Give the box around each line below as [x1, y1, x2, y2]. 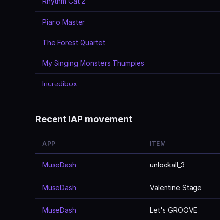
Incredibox [42, 80, 77, 88]
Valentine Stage [150, 183, 202, 192]
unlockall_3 [150, 161, 185, 169]
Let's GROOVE [150, 206, 197, 214]
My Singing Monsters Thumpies [42, 59, 144, 67]
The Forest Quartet [42, 38, 105, 47]
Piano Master [42, 18, 85, 26]
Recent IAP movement [35, 113, 132, 124]
